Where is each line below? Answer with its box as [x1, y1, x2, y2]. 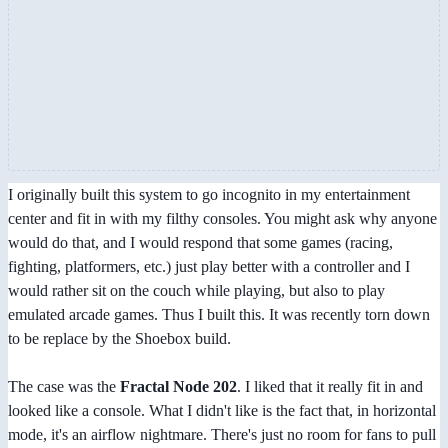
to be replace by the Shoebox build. [8, 330, 231, 348]
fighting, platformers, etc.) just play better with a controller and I [8, 258, 410, 276]
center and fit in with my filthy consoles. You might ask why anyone [8, 210, 437, 228]
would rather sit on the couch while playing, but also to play [8, 282, 385, 300]
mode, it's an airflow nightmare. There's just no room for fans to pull [8, 426, 436, 444]
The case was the [8, 378, 120, 396]
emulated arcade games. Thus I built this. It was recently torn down [8, 306, 430, 324]
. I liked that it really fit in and [237, 378, 423, 396]
